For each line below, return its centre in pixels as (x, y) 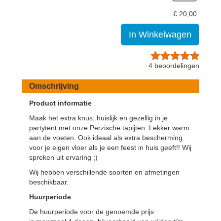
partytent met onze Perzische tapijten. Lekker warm (109, 128)
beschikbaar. (49, 182)
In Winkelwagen (160, 34)
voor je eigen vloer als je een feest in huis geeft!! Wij (110, 147)
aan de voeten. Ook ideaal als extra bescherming (106, 137)
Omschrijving (54, 86)
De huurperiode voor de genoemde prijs (92, 211)
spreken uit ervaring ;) (63, 157)
